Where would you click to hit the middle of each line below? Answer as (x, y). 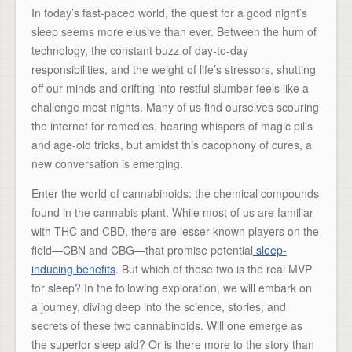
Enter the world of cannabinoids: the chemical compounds (175, 193)
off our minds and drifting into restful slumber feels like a (170, 88)
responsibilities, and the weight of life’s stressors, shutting (174, 69)
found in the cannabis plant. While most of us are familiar (172, 212)
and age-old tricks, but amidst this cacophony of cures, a (172, 145)
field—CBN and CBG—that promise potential (142, 250)
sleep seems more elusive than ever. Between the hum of (174, 31)
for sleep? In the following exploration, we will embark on (172, 288)
